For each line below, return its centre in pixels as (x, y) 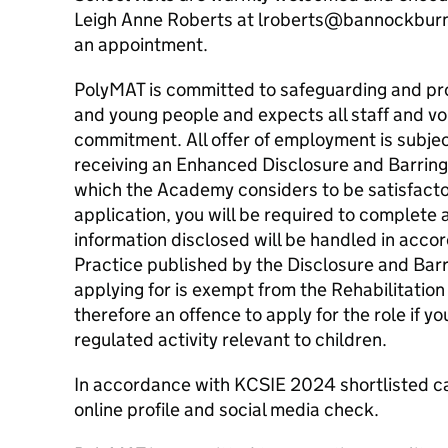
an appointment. (141, 44)
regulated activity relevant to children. (230, 339)
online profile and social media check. (226, 409)
